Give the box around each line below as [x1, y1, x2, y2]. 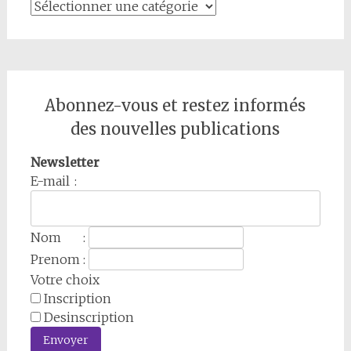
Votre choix [30, 271, 100, 288]
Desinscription [43, 309, 134, 325]
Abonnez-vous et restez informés [45, 95, 306, 115]
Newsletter [30, 154, 100, 170]
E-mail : [30, 172, 77, 189]
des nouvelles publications [71, 118, 280, 139]
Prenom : [30, 251, 85, 267]
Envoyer [42, 332, 89, 347]
